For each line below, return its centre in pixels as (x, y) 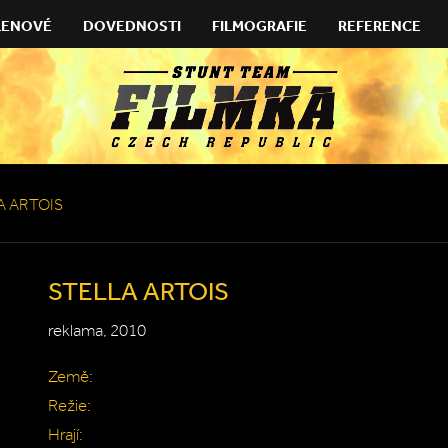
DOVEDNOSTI (132, 25)
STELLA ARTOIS (138, 290)
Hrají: (65, 434)
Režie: (69, 405)
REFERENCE (379, 25)
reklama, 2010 (97, 330)
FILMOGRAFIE (259, 25)
